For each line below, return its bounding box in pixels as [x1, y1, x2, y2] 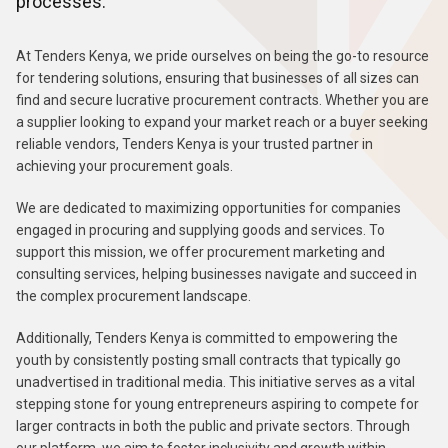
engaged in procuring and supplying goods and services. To [16, 222, 385, 238]
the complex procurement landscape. [16, 288, 251, 304]
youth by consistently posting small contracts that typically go [16, 352, 401, 368]
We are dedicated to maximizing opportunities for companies [16, 200, 401, 216]
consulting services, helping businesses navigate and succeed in [16, 266, 417, 282]
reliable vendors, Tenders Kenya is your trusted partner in [16, 136, 373, 152]
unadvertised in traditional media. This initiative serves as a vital [16, 374, 415, 390]
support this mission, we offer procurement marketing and [16, 244, 385, 260]
